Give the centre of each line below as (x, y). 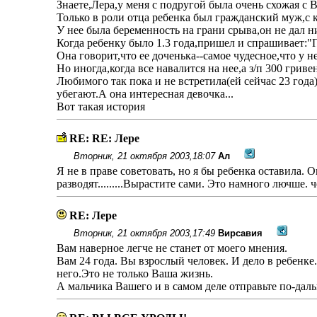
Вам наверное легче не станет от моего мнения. (172, 248)
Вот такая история (100, 106)
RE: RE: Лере (104, 138)
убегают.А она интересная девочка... (145, 94)
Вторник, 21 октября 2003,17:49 (144, 233)
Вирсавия (240, 233)
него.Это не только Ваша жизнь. (134, 273)
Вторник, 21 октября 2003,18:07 (144, 156)
